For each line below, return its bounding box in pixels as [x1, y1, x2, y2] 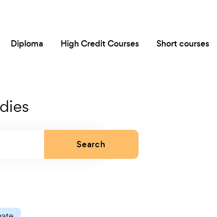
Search [77, 139, 106, 150]
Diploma [11, 38, 43, 49]
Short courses [156, 38, 209, 49]
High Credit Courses [61, 38, 139, 49]
